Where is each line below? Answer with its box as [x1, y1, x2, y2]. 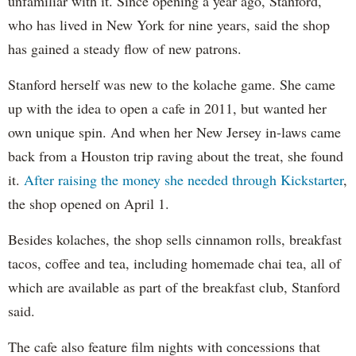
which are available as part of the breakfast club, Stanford [8, 277, 340, 296]
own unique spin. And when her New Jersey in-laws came [8, 122, 341, 141]
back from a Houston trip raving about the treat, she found [8, 145, 343, 165]
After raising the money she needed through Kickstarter [24, 169, 343, 189]
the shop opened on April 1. [8, 193, 169, 213]
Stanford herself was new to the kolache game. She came [8, 74, 335, 94]
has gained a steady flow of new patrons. [8, 38, 242, 58]
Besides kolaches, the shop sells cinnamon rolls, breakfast [8, 229, 342, 249]
